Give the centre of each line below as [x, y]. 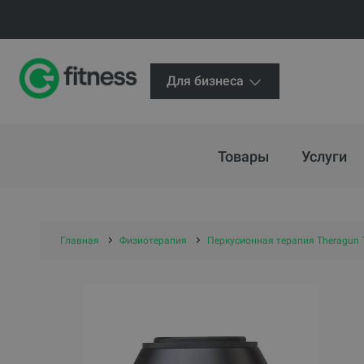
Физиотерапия [153, 240]
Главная [79, 240]
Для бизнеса [207, 81]
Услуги [324, 156]
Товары [243, 156]
